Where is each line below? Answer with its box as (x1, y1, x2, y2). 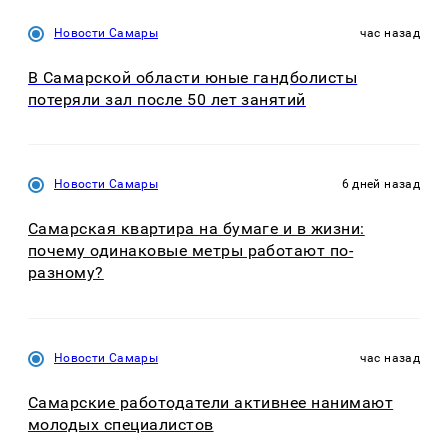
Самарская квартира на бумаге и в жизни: (28, 219, 365, 239)
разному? (28, 263, 104, 283)
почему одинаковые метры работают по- (28, 241, 354, 261)
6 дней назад (341, 177, 420, 192)
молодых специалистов (28, 414, 214, 434)
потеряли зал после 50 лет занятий (28, 89, 306, 109)
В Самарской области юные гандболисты (28, 67, 358, 87)
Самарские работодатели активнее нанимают (28, 392, 394, 412)
